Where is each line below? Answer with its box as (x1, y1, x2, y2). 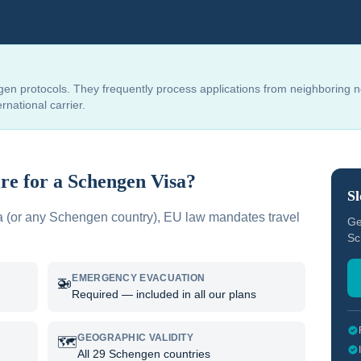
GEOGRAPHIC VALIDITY (77, 332, 194, 343)
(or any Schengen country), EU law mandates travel (3, 210, 300, 224)
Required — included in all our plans (72, 288, 257, 301)
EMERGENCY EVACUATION (72, 272, 205, 284)
